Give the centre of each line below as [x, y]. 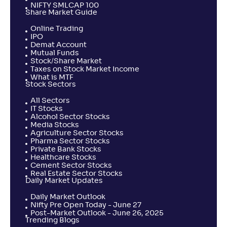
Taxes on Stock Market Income [85, 69]
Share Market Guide [61, 13]
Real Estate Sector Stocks [77, 174]
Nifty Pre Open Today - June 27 [86, 205]
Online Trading [57, 29]
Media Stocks [55, 125]
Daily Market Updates [64, 181]
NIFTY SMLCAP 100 [65, 6]
